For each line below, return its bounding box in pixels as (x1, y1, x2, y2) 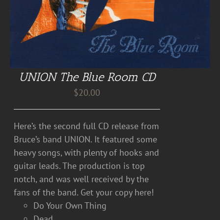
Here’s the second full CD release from (14, 120, 160, 132)
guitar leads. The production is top (14, 160, 145, 171)
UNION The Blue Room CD (19, 70, 156, 84)
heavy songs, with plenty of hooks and (14, 147, 160, 158)
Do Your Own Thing (33, 200, 107, 211)
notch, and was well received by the (14, 173, 149, 185)
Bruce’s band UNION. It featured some (14, 134, 158, 145)
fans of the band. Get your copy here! (14, 187, 154, 198)
